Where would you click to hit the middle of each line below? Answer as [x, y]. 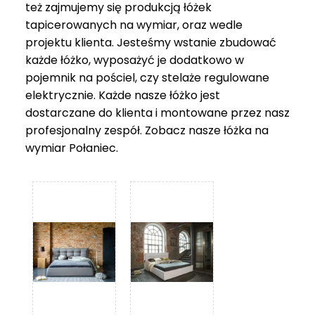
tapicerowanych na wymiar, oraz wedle [134, 25]
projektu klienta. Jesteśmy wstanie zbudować [151, 42]
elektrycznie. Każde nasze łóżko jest [123, 95]
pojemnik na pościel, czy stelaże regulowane [147, 77]
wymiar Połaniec [71, 148]
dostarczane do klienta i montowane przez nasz [157, 112]
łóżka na [246, 130]
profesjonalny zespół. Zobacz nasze [124, 130]
